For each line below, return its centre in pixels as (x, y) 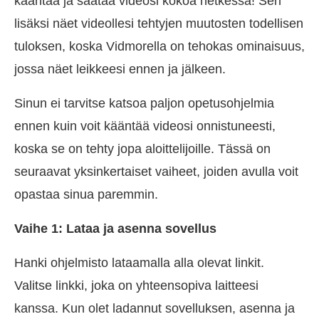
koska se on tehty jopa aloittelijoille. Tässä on (142, 149)
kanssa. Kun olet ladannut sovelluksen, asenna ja (155, 309)
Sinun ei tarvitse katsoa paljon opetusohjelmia (144, 104)
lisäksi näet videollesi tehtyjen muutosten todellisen (159, 24)
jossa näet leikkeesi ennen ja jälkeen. (120, 69)
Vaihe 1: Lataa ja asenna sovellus (115, 229)
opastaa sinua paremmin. (86, 195)
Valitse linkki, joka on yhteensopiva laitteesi (136, 286)
